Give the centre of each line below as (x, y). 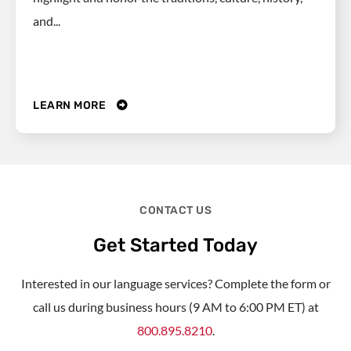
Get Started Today (175, 245)
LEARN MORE (71, 105)
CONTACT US (175, 210)
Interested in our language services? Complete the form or (175, 283)
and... (47, 20)
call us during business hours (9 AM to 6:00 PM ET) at (175, 306)
